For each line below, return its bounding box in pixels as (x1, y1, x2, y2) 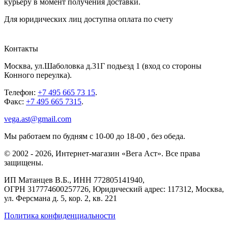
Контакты (4, 44, 38, 53)
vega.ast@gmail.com (4, 115, 71, 124)
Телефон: (4, 88, 38, 97)
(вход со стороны (140, 62, 202, 71)
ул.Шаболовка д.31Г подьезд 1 (35, 62, 140, 71)
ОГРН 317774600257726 (4, 185, 89, 194)
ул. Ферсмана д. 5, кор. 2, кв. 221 (4, 194, 117, 203)
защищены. (4, 158, 43, 167)
